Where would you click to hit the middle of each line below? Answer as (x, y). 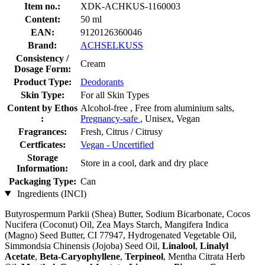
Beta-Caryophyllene (80, 256)
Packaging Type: (42, 181)
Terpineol (144, 256)
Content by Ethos (42, 108)
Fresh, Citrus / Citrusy (122, 131)
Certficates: (42, 144)
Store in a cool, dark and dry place (144, 163)
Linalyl (214, 245)
